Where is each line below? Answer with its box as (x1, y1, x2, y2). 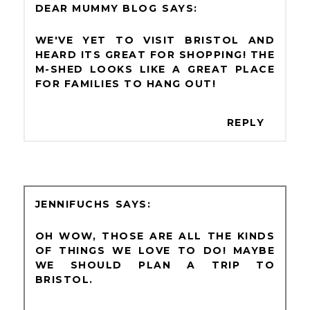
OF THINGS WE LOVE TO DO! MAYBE (35, 244, 275, 257)
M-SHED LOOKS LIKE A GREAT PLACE (35, 63, 275, 76)
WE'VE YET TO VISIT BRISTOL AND (35, 34, 275, 47)
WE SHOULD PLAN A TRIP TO (35, 258, 275, 271)
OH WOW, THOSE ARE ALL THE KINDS (35, 229, 275, 242)
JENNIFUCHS (35, 197, 111, 210)
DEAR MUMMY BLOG (35, 2, 158, 15)
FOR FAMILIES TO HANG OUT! (35, 77, 217, 91)
